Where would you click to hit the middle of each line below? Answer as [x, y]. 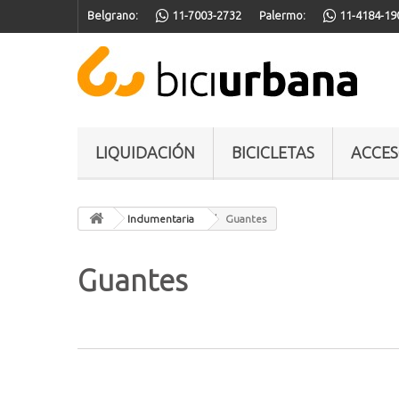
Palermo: [282, 15]
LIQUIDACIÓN [145, 152]
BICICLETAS [273, 152]
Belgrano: [113, 15]
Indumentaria [161, 219]
